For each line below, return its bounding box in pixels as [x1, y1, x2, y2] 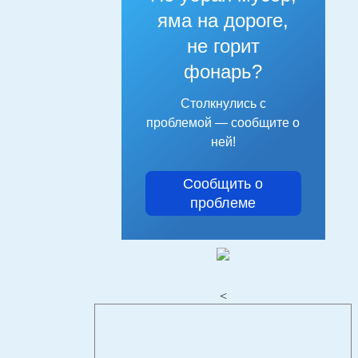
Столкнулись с [180, 96, 266, 110]
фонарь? [184, 60, 262, 82]
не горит [186, 34, 260, 57]
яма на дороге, [157, 9, 288, 31]
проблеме [190, 194, 256, 211]
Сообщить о [183, 175, 263, 192]
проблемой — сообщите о [146, 115, 300, 129]
